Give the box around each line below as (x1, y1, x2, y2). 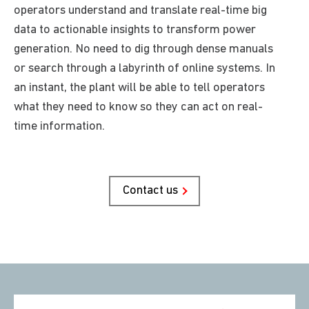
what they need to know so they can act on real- (14, 101, 263, 114)
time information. (14, 120, 105, 134)
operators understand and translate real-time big (14, 4, 267, 18)
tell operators (193, 81, 265, 95)
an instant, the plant (14, 81, 118, 95)
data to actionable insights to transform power (14, 23, 256, 37)
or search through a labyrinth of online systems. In (14, 62, 275, 76)
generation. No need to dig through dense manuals (14, 43, 273, 57)
